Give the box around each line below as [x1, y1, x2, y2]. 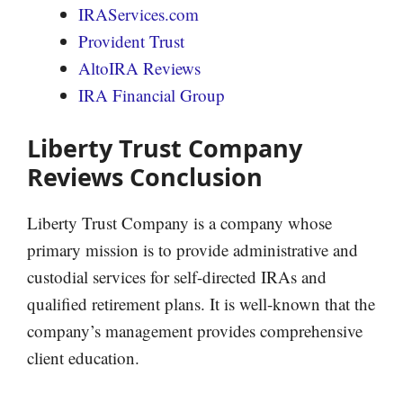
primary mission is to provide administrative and [27, 238, 358, 262]
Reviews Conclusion [27, 160, 263, 194]
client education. [27, 346, 139, 370]
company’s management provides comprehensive [27, 319, 363, 343]
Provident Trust [78, 29, 184, 52]
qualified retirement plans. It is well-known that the [27, 292, 375, 316]
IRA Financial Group [78, 83, 225, 106]
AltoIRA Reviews [78, 56, 201, 79]
